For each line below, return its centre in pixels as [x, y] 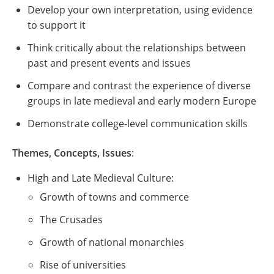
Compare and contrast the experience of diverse [139, 86]
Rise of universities [83, 265]
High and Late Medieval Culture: [101, 178]
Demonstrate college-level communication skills [138, 124]
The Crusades [71, 220]
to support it [57, 25]
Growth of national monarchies [112, 242]
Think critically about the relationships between [137, 48]
